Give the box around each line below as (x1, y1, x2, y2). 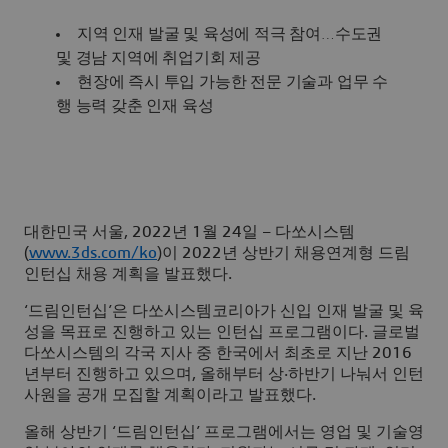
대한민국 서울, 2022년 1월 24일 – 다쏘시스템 (24, 224, 355, 241)
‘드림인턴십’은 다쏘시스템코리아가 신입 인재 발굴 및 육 (24, 303, 424, 320)
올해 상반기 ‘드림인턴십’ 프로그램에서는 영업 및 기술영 (24, 424, 424, 441)
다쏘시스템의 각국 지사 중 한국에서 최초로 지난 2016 (24, 345, 412, 362)
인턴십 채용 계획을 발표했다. (24, 266, 236, 283)
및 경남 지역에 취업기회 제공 (56, 50, 261, 67)
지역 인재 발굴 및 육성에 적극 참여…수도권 (77, 26, 383, 43)
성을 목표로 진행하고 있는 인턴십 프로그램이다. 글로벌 (24, 324, 420, 341)
